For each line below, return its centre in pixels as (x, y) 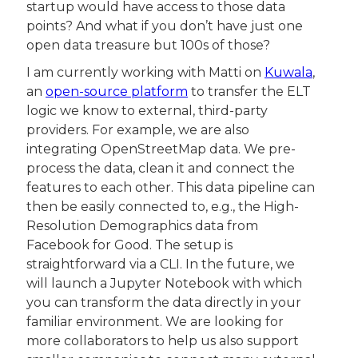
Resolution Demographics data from (144, 225)
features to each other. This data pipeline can (172, 187)
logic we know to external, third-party (149, 110)
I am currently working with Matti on (145, 72)
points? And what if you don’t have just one (166, 26)
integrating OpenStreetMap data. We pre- (161, 149)
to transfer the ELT (251, 91)
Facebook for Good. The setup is (131, 245)
